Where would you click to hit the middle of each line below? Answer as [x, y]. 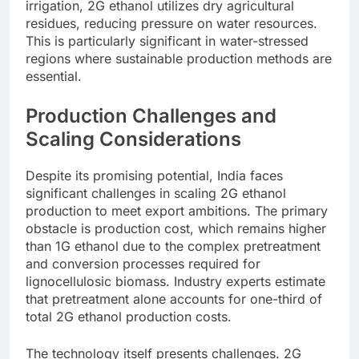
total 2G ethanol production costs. [129, 316]
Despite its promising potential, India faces [154, 175]
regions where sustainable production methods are [179, 58]
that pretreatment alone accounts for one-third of [174, 298]
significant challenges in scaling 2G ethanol [156, 193]
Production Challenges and [151, 115]
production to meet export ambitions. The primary [177, 210]
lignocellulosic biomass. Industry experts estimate [175, 281]
